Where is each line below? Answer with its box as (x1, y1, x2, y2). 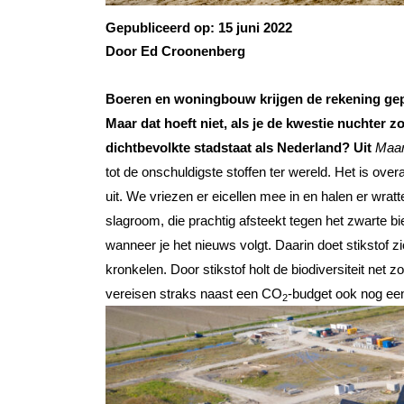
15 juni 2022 (218, 19, 292, 35)
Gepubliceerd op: (106, 19, 218, 35)
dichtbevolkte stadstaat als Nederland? (106, 140, 350, 155)
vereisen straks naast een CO (106, 286, 282, 301)
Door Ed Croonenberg (106, 43, 245, 59)
